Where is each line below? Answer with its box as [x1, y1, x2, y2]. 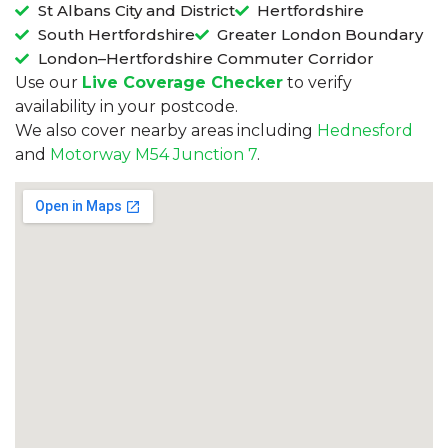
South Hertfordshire [37, 25, 195, 45]
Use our [15, 73, 82, 93]
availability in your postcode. [15, 97, 238, 117]
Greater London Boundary [217, 25, 423, 45]
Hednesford [317, 121, 413, 141]
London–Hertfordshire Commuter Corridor [37, 49, 374, 69]
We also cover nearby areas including [15, 121, 317, 141]
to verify [283, 73, 352, 93]
